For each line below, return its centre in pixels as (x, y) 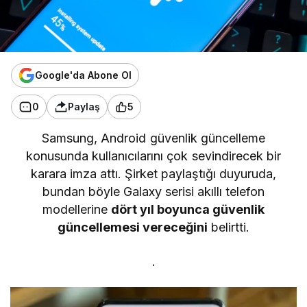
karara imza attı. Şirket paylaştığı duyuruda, (153, 173)
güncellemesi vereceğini (132, 227)
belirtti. (229, 227)
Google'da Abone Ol (83, 75)
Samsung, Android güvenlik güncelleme (153, 138)
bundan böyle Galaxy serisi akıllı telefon (153, 191)
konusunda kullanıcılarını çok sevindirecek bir (153, 156)
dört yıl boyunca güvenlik (188, 209)
